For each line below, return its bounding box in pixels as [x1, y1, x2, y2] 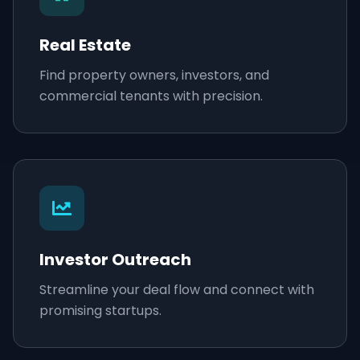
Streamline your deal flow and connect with [39, 280, 314, 299]
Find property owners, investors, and [39, 66, 269, 84]
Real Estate [39, 34, 131, 56]
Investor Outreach [39, 248, 191, 271]
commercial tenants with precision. [39, 87, 263, 105]
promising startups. [39, 301, 162, 320]
